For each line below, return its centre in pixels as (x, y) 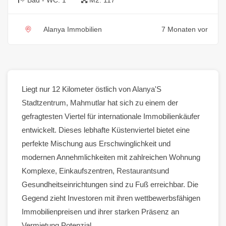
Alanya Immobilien (73, 29)
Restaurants (137, 171)
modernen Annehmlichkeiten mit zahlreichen (95, 157)
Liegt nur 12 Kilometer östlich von (77, 89)
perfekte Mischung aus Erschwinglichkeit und (96, 143)
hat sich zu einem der (142, 102)
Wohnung (185, 157)
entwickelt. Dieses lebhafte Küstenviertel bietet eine (106, 130)
